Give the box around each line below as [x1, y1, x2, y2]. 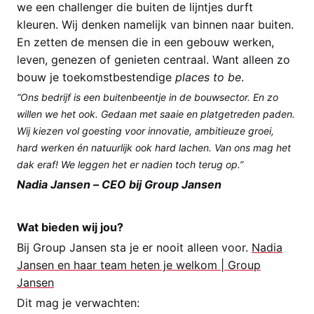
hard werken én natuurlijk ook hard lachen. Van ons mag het [17, 142, 291, 154]
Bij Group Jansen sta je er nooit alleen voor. [17, 240, 252, 254]
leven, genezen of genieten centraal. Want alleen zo [17, 53, 290, 67]
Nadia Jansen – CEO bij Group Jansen [17, 177, 221, 192]
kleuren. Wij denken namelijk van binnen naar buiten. [17, 18, 294, 32]
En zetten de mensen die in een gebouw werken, [17, 35, 274, 50]
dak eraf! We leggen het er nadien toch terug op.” [17, 158, 243, 171]
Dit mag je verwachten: [17, 295, 142, 310]
